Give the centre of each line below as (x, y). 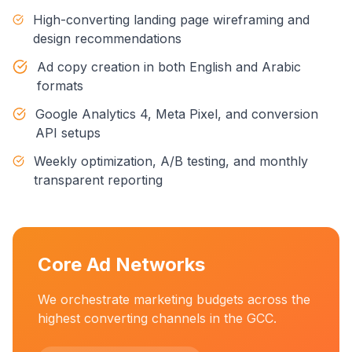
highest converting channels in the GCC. (157, 318)
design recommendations (108, 38)
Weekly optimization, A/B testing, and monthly (171, 161)
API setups (68, 133)
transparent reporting (99, 180)
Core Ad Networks (121, 264)
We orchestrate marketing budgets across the (174, 299)
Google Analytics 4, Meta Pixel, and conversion (177, 114)
